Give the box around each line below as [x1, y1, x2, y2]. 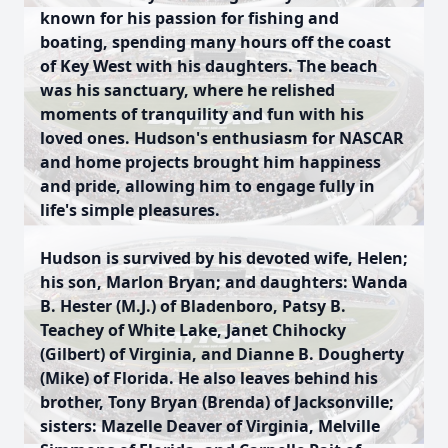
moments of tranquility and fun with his [40, 103, 364, 125]
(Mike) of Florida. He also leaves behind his [40, 367, 378, 389]
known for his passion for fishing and [40, 7, 339, 29]
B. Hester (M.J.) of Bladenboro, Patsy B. [40, 295, 346, 317]
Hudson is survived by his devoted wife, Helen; [40, 247, 408, 269]
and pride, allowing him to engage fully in [40, 175, 375, 197]
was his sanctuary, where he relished [40, 79, 335, 101]
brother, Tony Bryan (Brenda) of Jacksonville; [40, 391, 394, 413]
